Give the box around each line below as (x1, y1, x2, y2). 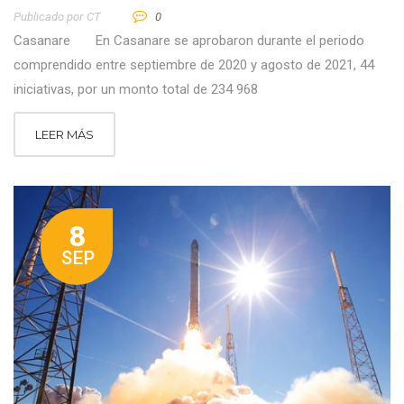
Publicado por (14, 10, 83, 24)
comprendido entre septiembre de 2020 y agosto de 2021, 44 (14, 57, 374, 74)
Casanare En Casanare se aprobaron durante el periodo (14, 32, 364, 50)
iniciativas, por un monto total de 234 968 (14, 81, 258, 98)
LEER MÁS (35, 127, 94, 142)
